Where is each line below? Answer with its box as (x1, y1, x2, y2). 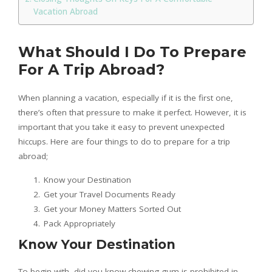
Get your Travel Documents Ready (44, 188, 175, 200)
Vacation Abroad (33, 5, 98, 17)
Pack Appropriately (44, 217, 115, 229)
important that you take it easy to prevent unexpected (18, 121, 225, 132)
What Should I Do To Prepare (18, 42, 246, 61)
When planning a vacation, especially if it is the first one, (18, 92, 233, 103)
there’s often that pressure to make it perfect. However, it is (18, 106, 246, 118)
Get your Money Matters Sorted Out (44, 203, 181, 214)
